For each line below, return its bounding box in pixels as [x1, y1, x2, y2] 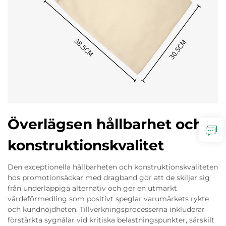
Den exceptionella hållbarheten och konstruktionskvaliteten [8, 162, 218, 172]
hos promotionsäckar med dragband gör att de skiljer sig [8, 173, 210, 182]
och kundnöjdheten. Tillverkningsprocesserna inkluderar [8, 204, 205, 214]
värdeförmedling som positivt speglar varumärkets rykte [8, 194, 209, 203]
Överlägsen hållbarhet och [8, 115, 203, 133]
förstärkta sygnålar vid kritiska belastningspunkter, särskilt [8, 215, 214, 224]
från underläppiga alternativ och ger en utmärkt [8, 183, 177, 193]
